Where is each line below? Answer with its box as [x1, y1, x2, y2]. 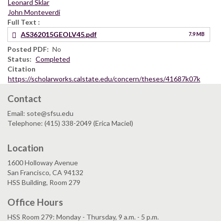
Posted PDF [7, 44, 47, 53]
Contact [7, 92, 41, 104]
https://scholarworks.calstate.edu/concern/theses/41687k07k [8, 74, 200, 83]
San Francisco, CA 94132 [7, 168, 83, 177]
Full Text [7, 17, 38, 26]
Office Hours [7, 196, 63, 208]
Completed [36, 54, 70, 63]
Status [7, 54, 30, 63]
